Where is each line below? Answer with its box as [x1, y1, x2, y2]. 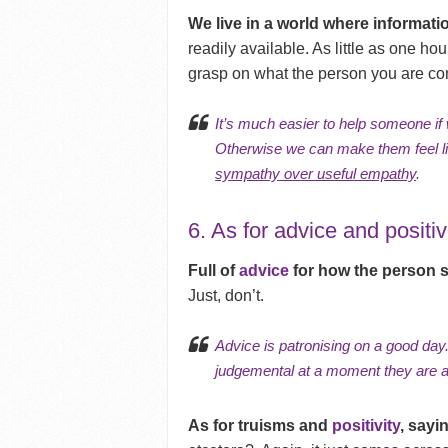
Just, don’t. [188, 287, 265, 305]
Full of [188, 262, 240, 280]
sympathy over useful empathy [215, 165, 417, 183]
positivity [332, 417, 401, 435]
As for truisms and [188, 417, 333, 435]
